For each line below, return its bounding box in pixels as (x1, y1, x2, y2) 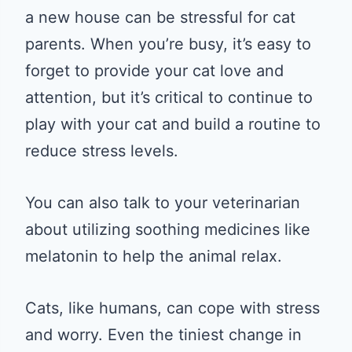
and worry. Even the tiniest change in (25, 324, 302, 344)
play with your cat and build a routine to (25, 114, 321, 134)
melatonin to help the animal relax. (25, 246, 282, 266)
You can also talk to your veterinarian (25, 192, 300, 212)
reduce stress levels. (25, 141, 178, 160)
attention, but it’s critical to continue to (25, 87, 313, 107)
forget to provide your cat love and (25, 60, 284, 80)
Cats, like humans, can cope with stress (25, 298, 320, 317)
